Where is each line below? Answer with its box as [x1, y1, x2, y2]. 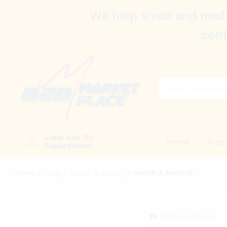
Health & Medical [133, 168, 193, 177]
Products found [159, 212, 214, 221]
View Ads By [44, 132, 94, 142]
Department [44, 140, 92, 150]
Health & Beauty [69, 168, 125, 177]
